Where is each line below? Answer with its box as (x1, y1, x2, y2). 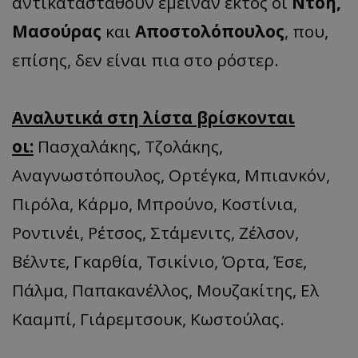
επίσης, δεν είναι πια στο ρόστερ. (12, 49, 279, 72)
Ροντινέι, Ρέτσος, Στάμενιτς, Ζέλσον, (12, 221, 299, 245)
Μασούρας (12, 20, 101, 43)
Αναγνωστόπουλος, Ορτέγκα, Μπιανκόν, (12, 164, 330, 187)
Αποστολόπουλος (135, 20, 284, 43)
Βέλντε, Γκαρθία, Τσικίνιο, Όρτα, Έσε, (12, 250, 307, 273)
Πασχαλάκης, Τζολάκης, (34, 135, 223, 158)
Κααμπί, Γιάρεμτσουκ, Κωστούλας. (12, 308, 284, 331)
